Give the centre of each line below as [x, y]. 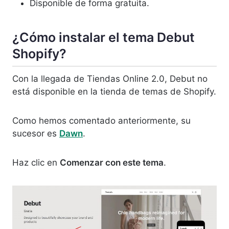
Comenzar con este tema [112, 163]
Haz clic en [36, 163]
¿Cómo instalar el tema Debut [104, 37]
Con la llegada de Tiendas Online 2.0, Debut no [110, 79]
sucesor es [36, 134]
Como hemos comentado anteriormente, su [101, 121]
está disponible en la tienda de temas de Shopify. [114, 92]
